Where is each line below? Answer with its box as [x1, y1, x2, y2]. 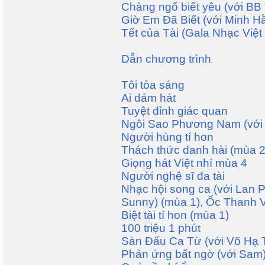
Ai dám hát [121, 92, 176, 104]
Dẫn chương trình [121, 53, 211, 65]
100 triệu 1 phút [121, 222, 201, 234]
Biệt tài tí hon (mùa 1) [121, 209, 229, 221]
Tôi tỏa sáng [121, 79, 185, 91]
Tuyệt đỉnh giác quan [121, 105, 228, 117]
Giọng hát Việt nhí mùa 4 [121, 157, 247, 169]
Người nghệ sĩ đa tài [121, 170, 225, 182]
